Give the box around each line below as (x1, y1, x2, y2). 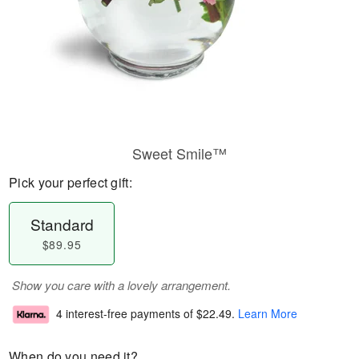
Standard (30, 213, 94, 235)
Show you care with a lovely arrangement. (12, 276, 231, 293)
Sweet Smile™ (132, 143, 227, 163)
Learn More (238, 305, 297, 322)
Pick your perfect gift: (9, 173, 132, 192)
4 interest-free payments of (56, 305, 196, 322)
